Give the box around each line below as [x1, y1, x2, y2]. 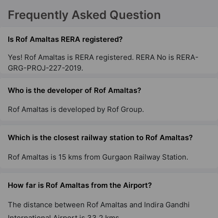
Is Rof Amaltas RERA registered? [8, 35, 123, 44]
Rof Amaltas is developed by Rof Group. [8, 105, 144, 114]
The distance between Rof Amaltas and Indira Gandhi [8, 200, 190, 209]
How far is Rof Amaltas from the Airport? [8, 180, 152, 190]
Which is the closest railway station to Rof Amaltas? [8, 133, 193, 143]
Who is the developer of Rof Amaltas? [8, 85, 141, 95]
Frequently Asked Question [8, 8, 161, 22]
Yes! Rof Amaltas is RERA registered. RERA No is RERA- [8, 52, 199, 62]
